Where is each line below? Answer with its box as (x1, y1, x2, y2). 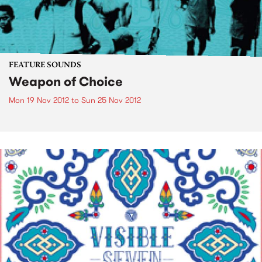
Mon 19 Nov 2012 (9, 94, 69, 106)
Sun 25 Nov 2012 (81, 94, 141, 106)
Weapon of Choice (9, 73, 123, 91)
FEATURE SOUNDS (9, 61, 81, 70)
